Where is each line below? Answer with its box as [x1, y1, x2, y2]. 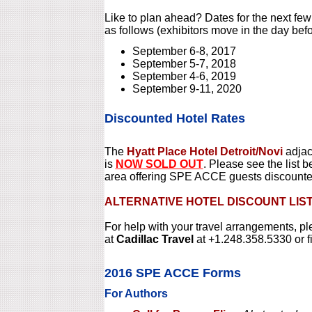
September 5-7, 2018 [132, 58, 236, 70]
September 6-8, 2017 [132, 45, 236, 57]
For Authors [104, 288, 168, 299]
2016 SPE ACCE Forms [104, 265, 241, 280]
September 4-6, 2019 [132, 70, 236, 82]
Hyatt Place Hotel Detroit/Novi [126, 146, 286, 157]
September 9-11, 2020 [132, 83, 242, 95]
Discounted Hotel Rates [104, 111, 245, 125]
